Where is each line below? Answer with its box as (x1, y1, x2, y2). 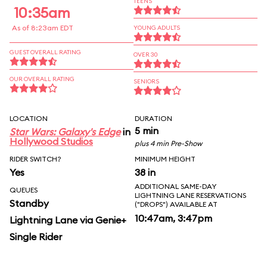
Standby (10, 197, 49, 209)
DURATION (135, 114, 172, 123)
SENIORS (133, 77, 159, 85)
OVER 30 (133, 51, 158, 58)
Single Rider (10, 231, 62, 243)
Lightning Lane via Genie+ (10, 214, 126, 226)
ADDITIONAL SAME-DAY (135, 182, 216, 191)
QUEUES (10, 185, 38, 194)
